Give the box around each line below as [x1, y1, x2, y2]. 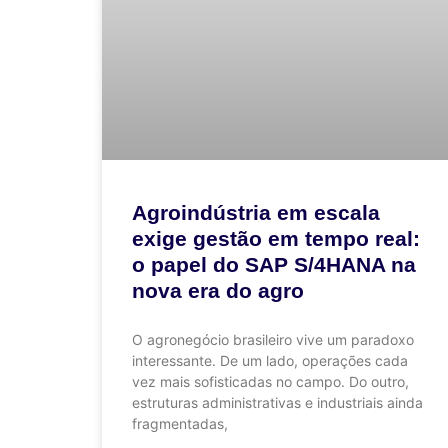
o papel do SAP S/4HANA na [132, 253, 416, 276]
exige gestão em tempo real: [132, 227, 420, 250]
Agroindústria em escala [132, 201, 380, 224]
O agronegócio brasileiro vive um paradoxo [132, 331, 414, 348]
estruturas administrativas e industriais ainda [132, 394, 423, 411]
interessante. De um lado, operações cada [132, 352, 408, 369]
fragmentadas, [132, 415, 228, 432]
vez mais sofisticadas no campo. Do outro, [132, 373, 409, 390]
